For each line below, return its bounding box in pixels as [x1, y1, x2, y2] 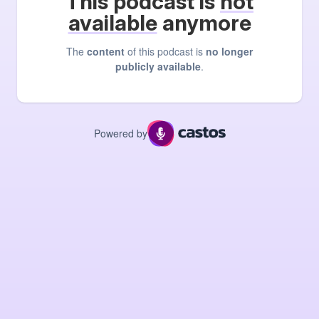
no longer [206, 44, 253, 59]
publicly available [115, 59, 201, 74]
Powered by [93, 125, 147, 140]
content [87, 44, 125, 59]
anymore [157, 10, 251, 36]
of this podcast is [125, 44, 206, 59]
